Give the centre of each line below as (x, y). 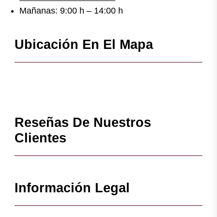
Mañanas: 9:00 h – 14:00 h (71, 11)
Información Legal (72, 188)
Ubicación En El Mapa (84, 45)
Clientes (40, 138)
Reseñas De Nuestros (83, 123)
